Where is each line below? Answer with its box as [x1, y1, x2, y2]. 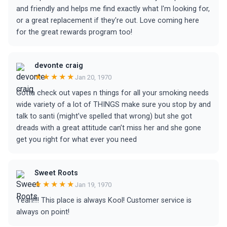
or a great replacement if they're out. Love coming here [16, 16, 199, 25]
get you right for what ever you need [16, 135, 137, 144]
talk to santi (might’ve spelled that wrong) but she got [16, 112, 192, 121]
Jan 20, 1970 [75, 73, 111, 81]
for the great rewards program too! [16, 28, 132, 36]
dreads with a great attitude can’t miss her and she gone [16, 124, 201, 132]
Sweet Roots [34, 169, 78, 177]
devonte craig [34, 61, 83, 70]
